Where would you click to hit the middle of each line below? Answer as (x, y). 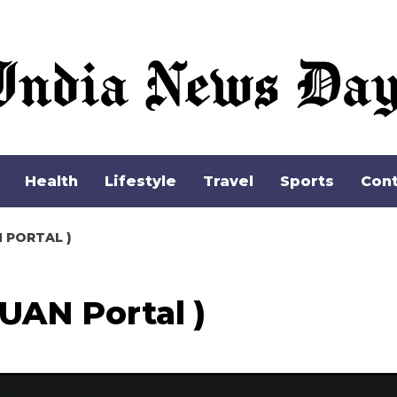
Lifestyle (140, 181)
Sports (307, 181)
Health (51, 181)
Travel (228, 181)
